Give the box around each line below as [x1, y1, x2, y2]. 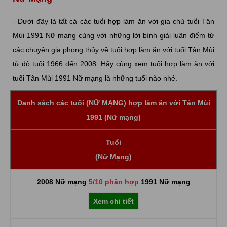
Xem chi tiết [93, 197, 134, 205]
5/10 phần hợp [88, 178, 139, 186]
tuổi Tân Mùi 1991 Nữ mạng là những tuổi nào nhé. [13, 74, 177, 82]
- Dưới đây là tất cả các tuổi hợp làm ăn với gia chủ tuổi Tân [13, 17, 214, 25]
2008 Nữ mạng [36, 178, 89, 186]
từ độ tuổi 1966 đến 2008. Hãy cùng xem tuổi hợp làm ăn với [13, 60, 214, 68]
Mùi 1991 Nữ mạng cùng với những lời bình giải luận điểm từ [13, 31, 214, 40]
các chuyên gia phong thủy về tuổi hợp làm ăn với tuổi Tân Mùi [13, 46, 214, 54]
